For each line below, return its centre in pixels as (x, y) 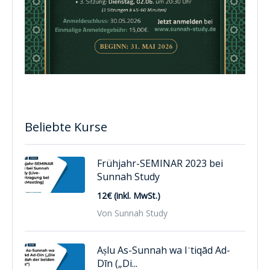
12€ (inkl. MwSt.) (129, 195)
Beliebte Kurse (66, 127)
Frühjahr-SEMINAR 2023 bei (160, 163)
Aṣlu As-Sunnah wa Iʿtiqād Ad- (164, 250)
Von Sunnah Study (132, 213)
